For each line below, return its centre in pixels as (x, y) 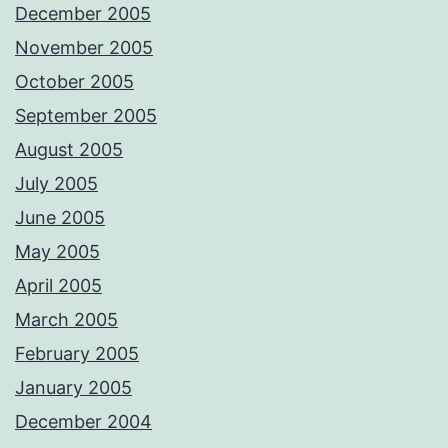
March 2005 (66, 320)
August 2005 (69, 150)
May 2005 (57, 252)
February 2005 (77, 354)
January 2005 (73, 388)
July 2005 (56, 184)
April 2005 (58, 286)
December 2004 (83, 422)
